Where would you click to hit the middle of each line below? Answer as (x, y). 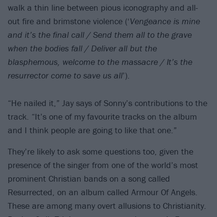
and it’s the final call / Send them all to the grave (100, 35)
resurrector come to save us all (65, 76)
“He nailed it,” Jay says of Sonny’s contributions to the (108, 103)
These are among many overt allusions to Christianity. (107, 205)
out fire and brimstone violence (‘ (69, 21)
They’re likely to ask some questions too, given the (101, 151)
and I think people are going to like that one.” (92, 130)
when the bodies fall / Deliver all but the (82, 48)
